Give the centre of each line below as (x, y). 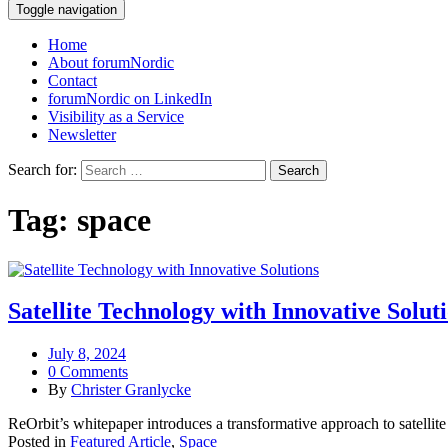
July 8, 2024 (87, 354)
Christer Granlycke (131, 390)
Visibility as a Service (116, 116)
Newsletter (82, 134)
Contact (72, 80)
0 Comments (88, 372)
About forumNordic (111, 62)
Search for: (42, 169)
